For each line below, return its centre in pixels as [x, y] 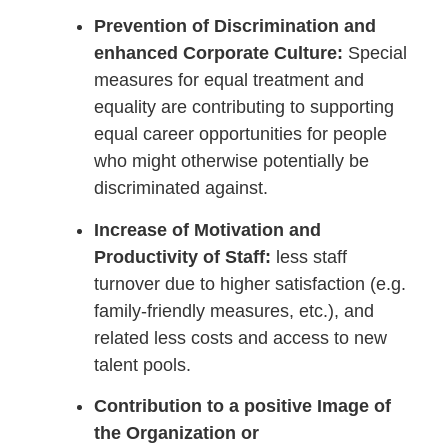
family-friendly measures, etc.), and [234, 310]
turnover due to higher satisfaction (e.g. [250, 283]
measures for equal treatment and [229, 80]
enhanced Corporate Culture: [221, 53]
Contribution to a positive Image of [242, 405]
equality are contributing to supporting [244, 107]
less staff [309, 256]
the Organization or [176, 432]
